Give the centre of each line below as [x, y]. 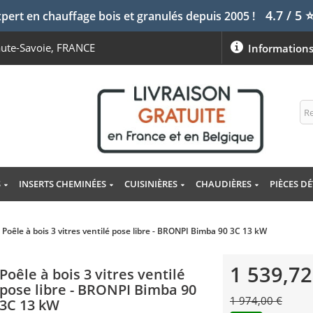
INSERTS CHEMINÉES [62, 184]
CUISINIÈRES [151, 184]
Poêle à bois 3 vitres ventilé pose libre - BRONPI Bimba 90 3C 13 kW [135, 231]
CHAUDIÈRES [223, 184]
